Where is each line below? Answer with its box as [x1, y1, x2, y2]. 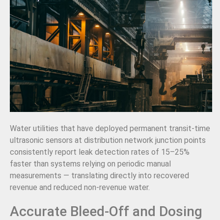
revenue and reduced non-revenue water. [10, 182, 150, 192]
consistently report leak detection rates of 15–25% [10, 147, 190, 157]
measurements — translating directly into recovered [10, 170, 189, 180]
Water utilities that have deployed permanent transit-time [10, 123, 210, 133]
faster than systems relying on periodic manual [10, 159, 171, 168]
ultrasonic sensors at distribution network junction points [10, 135, 206, 145]
